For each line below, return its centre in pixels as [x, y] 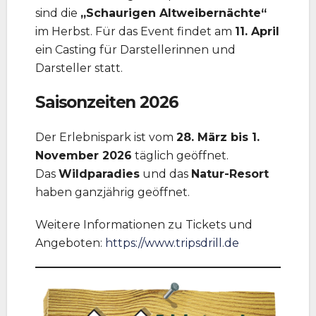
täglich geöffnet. [180, 156]
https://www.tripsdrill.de [172, 243]
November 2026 [84, 156]
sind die [58, 13]
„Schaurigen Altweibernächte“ [174, 13]
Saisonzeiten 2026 [107, 102]
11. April [257, 31]
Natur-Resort [230, 174]
